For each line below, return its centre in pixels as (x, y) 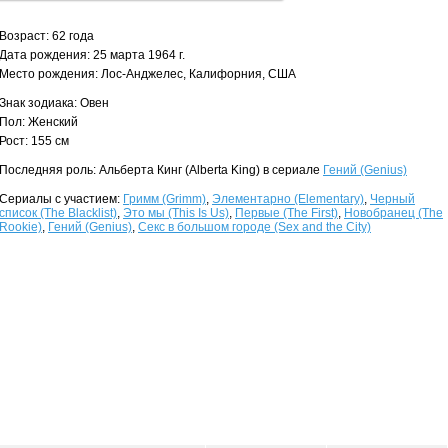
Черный (392, 199)
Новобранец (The (393, 213)
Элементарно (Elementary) (288, 199)
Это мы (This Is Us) (176, 213)
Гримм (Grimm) (164, 199)
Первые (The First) (286, 213)
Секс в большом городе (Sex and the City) (254, 227)
